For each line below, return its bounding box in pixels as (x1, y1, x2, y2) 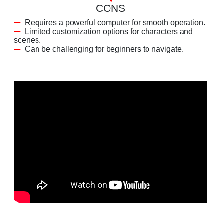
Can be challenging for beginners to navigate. (25, 44, 184, 53)
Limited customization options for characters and (25, 27, 193, 36)
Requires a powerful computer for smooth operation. (25, 18, 205, 27)
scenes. (14, 36, 41, 44)
